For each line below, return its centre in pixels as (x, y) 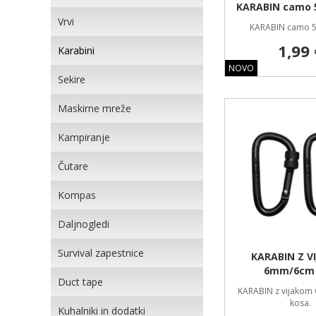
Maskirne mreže (95, 108)
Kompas (77, 195)
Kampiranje (84, 137)
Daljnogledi (84, 224)
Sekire (72, 79)
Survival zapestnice (101, 253)
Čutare (73, 166)
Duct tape (80, 282)
